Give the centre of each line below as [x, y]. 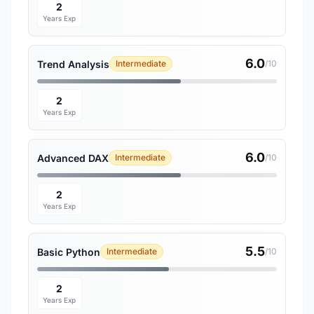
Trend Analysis [73, 64]
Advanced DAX [73, 158]
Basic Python [69, 252]
